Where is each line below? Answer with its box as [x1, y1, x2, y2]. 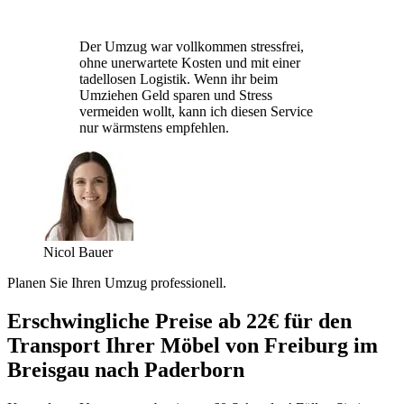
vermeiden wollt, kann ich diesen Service [79, 103, 313, 119]
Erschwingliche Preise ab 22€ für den [7, 308, 352, 333]
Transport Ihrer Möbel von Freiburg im [7, 333, 378, 357]
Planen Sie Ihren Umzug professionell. [7, 274, 226, 290]
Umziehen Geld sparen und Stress [79, 87, 272, 103]
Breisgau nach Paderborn [7, 357, 244, 381]
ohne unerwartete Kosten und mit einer [79, 54, 300, 70]
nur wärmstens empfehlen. [79, 119, 229, 135]
